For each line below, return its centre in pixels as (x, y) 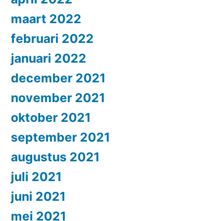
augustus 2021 (55, 157)
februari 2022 (52, 39)
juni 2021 (38, 197)
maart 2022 (46, 19)
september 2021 (60, 137)
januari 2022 (49, 58)
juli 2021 (36, 177)
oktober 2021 (51, 118)
